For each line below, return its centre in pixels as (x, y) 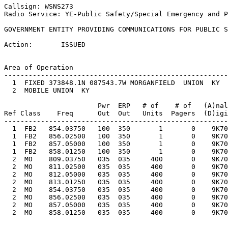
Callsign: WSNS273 (39, 7)
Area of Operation (39, 68)
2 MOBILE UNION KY (57, 91)
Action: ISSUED (45, 45)
